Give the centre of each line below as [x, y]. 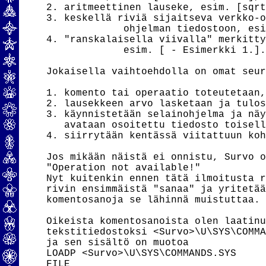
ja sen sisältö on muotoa [118, 243]
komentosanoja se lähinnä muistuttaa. [153, 200]
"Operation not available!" [124, 168]
